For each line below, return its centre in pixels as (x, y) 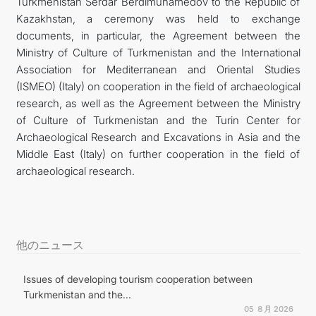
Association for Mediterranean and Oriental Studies (158, 69)
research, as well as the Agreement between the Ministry (158, 103)
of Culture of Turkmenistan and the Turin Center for (158, 120)
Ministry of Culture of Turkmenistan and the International (158, 52)
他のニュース (50, 244)
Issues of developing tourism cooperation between (138, 279)
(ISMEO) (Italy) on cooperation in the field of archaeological (158, 86)
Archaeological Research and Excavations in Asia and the (158, 137)
